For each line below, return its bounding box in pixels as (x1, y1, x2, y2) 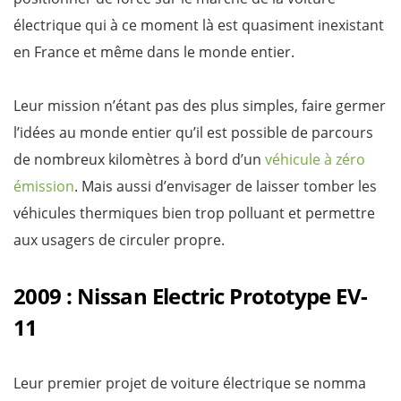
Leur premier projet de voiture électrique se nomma (13, 372, 366, 393)
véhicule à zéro (265, 149, 365, 169)
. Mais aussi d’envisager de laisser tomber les (74, 175, 377, 196)
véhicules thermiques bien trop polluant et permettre (13, 202, 375, 223)
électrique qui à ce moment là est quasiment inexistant (13, 14, 384, 35)
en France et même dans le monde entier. (13, 41, 294, 62)
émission (13, 175, 74, 196)
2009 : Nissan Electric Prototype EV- (13, 280, 368, 311)
